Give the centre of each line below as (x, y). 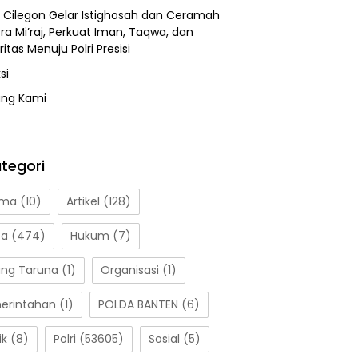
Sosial (164, 339)
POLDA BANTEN (138, 305)
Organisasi (130, 270)
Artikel (83, 202)
